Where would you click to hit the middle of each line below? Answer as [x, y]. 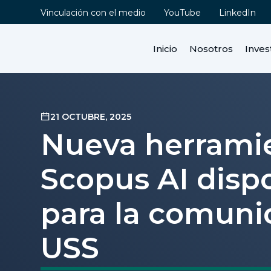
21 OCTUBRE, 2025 [91, 116]
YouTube [183, 12]
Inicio [165, 49]
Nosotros [211, 49]
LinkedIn [238, 12]
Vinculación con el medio [93, 12]
